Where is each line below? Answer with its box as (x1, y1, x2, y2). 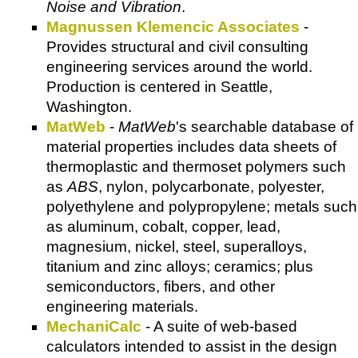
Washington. (46, 97, 132, 115)
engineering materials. (46, 297, 198, 315)
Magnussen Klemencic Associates (46, 18, 300, 35)
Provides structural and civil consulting (46, 38, 308, 55)
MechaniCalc (46, 317, 141, 335)
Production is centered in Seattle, (46, 78, 272, 95)
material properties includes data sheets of (46, 137, 336, 155)
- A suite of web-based (141, 317, 297, 335)
